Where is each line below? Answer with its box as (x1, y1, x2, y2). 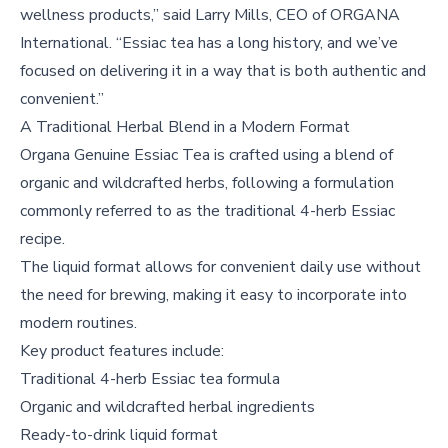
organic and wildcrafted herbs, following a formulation (20, 172, 394, 195)
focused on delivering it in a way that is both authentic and (20, 60, 426, 83)
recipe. (20, 228, 65, 251)
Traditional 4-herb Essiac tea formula (20, 368, 280, 391)
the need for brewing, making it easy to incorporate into (20, 284, 407, 307)
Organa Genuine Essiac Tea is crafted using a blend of (20, 144, 393, 167)
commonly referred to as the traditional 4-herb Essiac (20, 200, 395, 223)
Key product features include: (20, 340, 224, 363)
